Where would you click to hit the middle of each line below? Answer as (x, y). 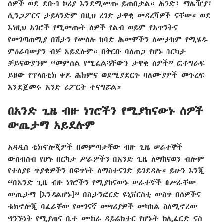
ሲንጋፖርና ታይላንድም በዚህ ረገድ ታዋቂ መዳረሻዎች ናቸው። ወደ (109, 16)
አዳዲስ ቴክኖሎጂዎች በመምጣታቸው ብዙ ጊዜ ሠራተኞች (95, 147)
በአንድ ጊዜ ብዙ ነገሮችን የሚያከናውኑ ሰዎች (106, 111)
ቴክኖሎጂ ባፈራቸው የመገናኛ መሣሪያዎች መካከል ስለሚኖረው (103, 206)
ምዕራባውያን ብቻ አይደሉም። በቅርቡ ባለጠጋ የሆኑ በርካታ (97, 51)
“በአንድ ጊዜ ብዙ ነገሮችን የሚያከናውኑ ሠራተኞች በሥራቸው (102, 183)
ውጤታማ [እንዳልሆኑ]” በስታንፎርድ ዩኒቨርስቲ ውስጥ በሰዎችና (104, 194)
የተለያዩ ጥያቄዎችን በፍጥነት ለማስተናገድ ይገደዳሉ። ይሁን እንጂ (106, 171)
